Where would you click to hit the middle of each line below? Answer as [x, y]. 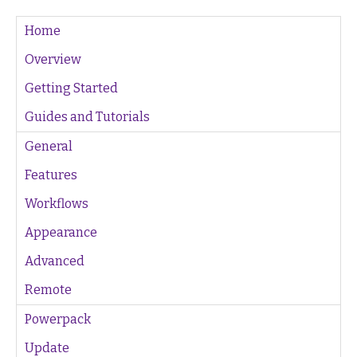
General [49, 146]
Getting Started [71, 88]
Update [47, 347]
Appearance [61, 232]
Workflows [57, 203]
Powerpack [58, 319]
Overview [53, 59]
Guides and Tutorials [87, 116]
